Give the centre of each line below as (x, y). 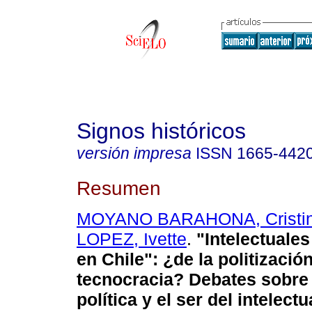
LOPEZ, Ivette (132, 239)
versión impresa (134, 153)
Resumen (119, 188)
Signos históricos (161, 131)
